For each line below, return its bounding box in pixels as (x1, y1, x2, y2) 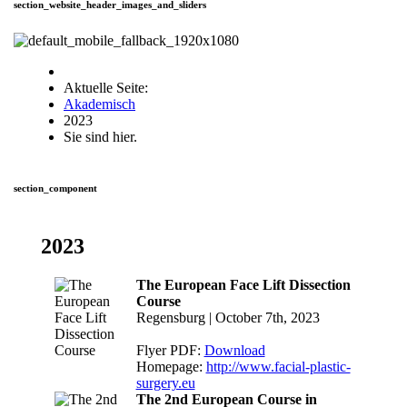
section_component (14, 182, 97, 194)
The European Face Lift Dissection (135, 276, 351, 293)
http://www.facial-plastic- (205, 358, 351, 374)
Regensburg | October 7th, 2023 (135, 309, 320, 325)
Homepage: (135, 358, 206, 374)
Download (203, 342, 265, 358)
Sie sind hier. (64, 128, 137, 144)
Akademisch (64, 95, 135, 112)
